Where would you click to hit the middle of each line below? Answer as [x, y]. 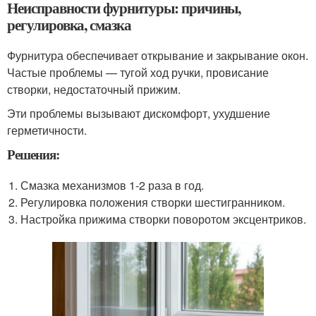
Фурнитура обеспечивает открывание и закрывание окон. [158, 55]
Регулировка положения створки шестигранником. [153, 202]
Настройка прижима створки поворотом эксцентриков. [164, 219]
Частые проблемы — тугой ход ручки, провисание [138, 72]
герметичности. [47, 130]
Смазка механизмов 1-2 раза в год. [113, 185]
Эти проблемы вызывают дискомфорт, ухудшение [139, 113]
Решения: [34, 154]
